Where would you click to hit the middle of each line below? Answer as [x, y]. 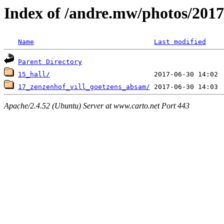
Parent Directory [50, 62]
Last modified [180, 42]
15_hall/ [34, 74]
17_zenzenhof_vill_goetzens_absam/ [84, 87]
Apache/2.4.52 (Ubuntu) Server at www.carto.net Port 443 [97, 105]
